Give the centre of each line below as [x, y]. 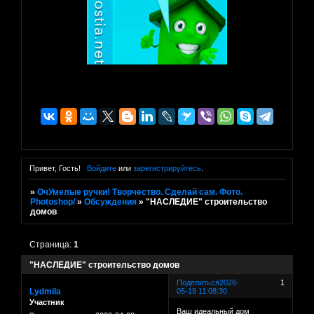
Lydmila [45, 291]
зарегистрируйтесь [167, 169]
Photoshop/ [53, 202]
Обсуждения [111, 202]
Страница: [52, 244]
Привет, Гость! [55, 169]
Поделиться [198, 282]
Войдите [101, 169]
